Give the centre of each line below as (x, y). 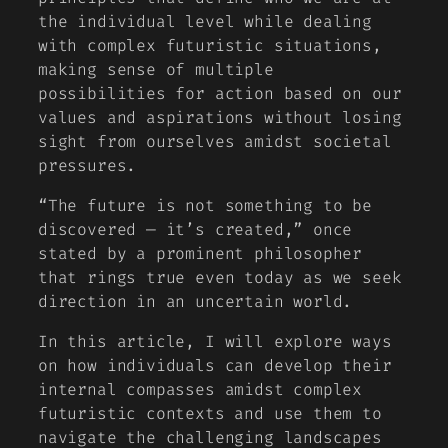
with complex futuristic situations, (210, 45)
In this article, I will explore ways (215, 342)
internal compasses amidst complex (200, 390)
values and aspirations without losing (220, 117)
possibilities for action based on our (220, 93)
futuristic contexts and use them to (210, 414)
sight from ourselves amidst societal (215, 141)
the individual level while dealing (205, 21)
